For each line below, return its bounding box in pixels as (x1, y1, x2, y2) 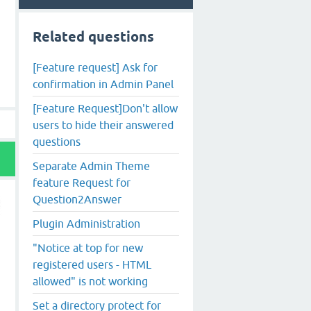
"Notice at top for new (33, 241, 143, 254)
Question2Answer (33, 192, 121, 205)
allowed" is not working (33, 274, 148, 287)
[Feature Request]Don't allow (33, 101, 178, 115)
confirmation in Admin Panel (33, 77, 174, 90)
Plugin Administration (33, 217, 140, 230)
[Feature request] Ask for (33, 60, 158, 74)
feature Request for (33, 176, 131, 189)
